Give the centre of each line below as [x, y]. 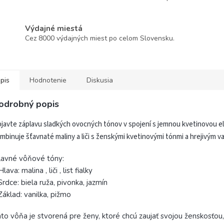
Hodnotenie [48, 80]
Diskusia [100, 80]
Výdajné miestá [54, 28]
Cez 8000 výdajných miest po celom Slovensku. [100, 38]
